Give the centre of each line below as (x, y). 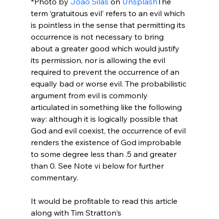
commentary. (54, 177)
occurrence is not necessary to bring (98, 36)
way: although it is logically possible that (105, 119)
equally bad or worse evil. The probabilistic (109, 83)
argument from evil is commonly (90, 95)
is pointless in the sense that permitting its (109, 25)
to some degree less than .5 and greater (104, 154)
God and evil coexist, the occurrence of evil (109, 130)
